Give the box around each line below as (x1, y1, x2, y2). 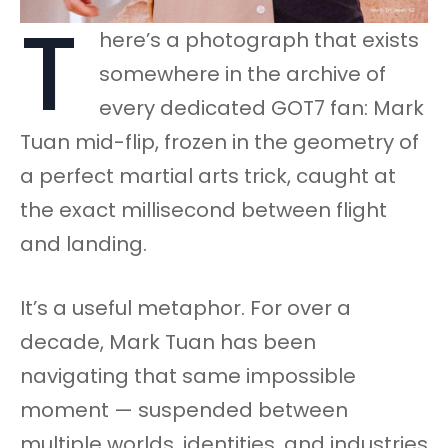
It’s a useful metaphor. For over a (20, 294, 351, 323)
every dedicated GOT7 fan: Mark (98, 94, 424, 123)
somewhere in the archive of (98, 60, 386, 89)
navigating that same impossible (20, 362, 356, 391)
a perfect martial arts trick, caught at (20, 162, 396, 191)
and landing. (20, 230, 147, 259)
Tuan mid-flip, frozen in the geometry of (20, 128, 419, 157)
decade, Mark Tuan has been (20, 328, 316, 357)
